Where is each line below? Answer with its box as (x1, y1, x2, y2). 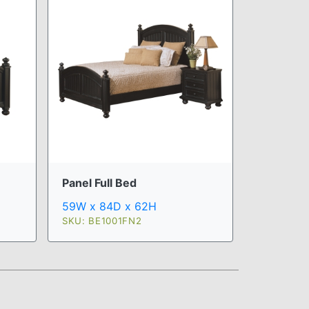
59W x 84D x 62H (62, 199, 157, 213)
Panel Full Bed (62, 175, 137, 190)
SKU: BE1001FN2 (62, 215, 142, 226)
